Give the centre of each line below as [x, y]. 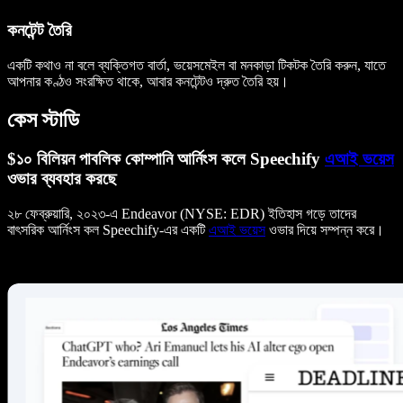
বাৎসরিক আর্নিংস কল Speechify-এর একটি [108, 230]
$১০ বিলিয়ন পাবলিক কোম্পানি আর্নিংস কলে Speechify [166, 159]
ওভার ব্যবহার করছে [62, 179]
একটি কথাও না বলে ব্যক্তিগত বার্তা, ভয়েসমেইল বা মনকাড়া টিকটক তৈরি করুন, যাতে [197, 65]
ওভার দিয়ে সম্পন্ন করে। [325, 230]
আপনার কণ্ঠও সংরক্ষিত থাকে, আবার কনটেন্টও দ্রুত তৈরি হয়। [148, 81]
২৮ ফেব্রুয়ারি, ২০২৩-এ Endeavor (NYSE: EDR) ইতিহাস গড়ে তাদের [182, 214]
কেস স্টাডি [43, 119]
